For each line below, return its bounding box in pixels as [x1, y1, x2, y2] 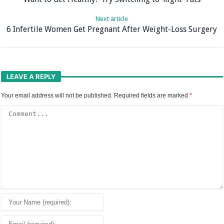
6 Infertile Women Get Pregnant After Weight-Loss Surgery [6, 24, 217, 34]
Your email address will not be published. [1, 92, 113, 99]
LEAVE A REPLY [6, 72, 56, 81]
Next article [95, 15, 128, 23]
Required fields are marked [114, 92, 190, 99]
